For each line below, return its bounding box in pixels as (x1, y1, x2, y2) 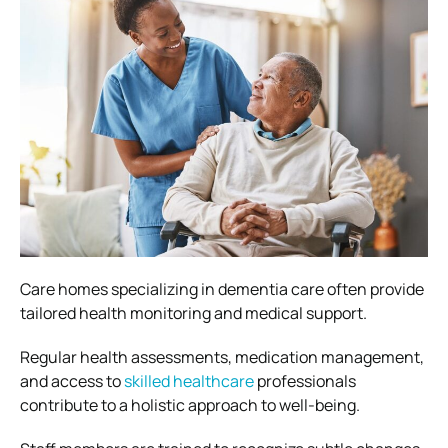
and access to (20, 369, 124, 392)
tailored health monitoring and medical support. (20, 301, 367, 324)
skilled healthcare (124, 369, 254, 392)
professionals (254, 369, 356, 392)
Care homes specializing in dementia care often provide (20, 277, 424, 300)
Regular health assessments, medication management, (20, 345, 424, 368)
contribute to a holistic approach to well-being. (20, 393, 360, 416)
